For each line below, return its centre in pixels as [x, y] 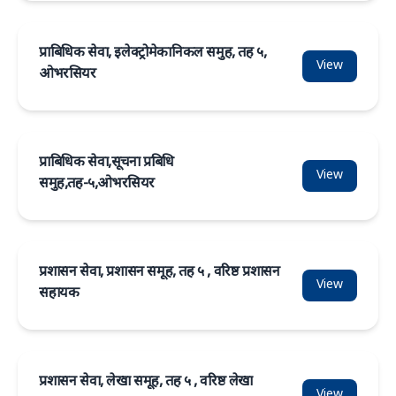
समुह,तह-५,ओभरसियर [97, 184]
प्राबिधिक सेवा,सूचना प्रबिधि [107, 163]
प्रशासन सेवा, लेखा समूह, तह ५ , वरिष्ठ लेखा [146, 382]
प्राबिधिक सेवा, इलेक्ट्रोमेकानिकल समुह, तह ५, [153, 53]
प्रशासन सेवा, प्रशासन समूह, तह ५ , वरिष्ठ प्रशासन [160, 273]
